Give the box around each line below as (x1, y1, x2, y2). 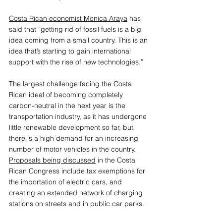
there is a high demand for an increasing (9, 133, 140, 143)
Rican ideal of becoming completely (9, 90, 125, 99)
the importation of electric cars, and (9, 177, 124, 186)
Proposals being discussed (9, 155, 96, 165)
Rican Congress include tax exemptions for (9, 166, 147, 175)
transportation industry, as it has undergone (9, 111, 149, 121)
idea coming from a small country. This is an (9, 35, 150, 45)
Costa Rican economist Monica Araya (9, 13, 127, 23)
